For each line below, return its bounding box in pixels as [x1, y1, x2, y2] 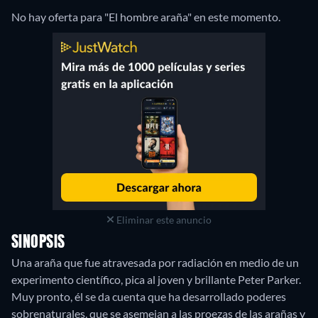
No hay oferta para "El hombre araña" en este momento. [11, 9, 280, 23]
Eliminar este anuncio [114, 213, 212, 226]
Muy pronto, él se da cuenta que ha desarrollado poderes [11, 289, 286, 303]
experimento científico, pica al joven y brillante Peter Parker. [11, 272, 301, 286]
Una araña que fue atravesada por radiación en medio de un [11, 255, 299, 269]
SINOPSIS [11, 234, 65, 251]
